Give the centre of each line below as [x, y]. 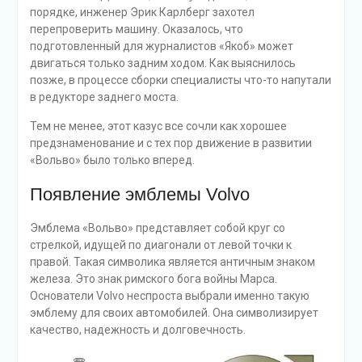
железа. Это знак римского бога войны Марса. [153, 278]
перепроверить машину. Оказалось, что [136, 29]
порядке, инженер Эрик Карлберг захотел [142, 12]
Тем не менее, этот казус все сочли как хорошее [158, 126]
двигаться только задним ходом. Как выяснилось [162, 63]
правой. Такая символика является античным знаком [172, 261]
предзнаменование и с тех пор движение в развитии [170, 143]
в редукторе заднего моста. [104, 97]
